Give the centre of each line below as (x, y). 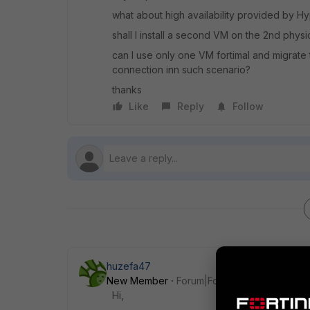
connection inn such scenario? (181, 70)
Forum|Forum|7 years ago (235, 281)
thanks (127, 90)
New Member (137, 281)
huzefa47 (129, 266)
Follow (248, 106)
